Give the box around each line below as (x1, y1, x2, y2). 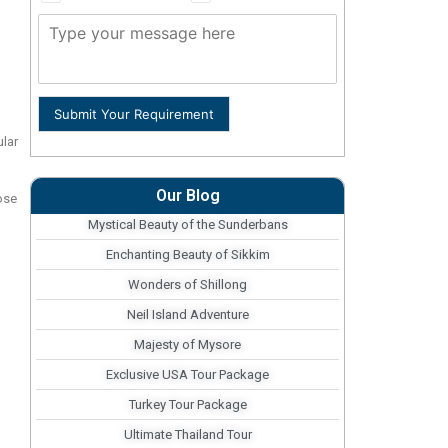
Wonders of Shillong (128, 276, 248, 292)
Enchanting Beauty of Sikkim (105, 246, 270, 262)
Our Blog (155, 185, 220, 205)
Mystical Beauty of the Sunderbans (87, 216, 288, 232)
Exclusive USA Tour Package (106, 366, 270, 382)
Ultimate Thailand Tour (123, 426, 252, 442)
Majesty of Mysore (134, 336, 242, 352)
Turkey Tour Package (128, 396, 247, 412)
